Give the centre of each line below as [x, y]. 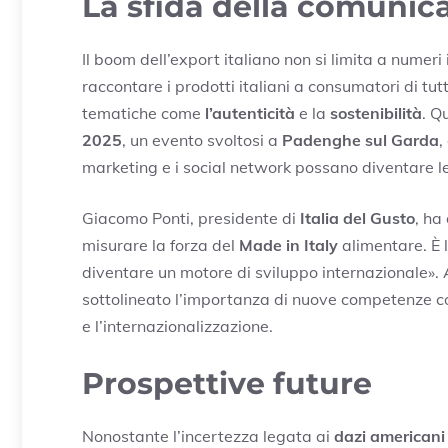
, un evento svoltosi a [202, 139]
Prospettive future [227, 383]
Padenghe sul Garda [360, 139]
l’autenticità [250, 112]
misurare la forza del [160, 244]
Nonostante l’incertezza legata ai [208, 435]
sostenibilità [376, 112]
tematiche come [143, 112]
